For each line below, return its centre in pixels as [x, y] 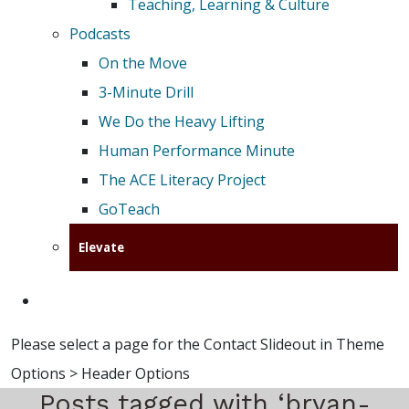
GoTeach [129, 210]
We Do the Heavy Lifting [182, 122]
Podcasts [100, 34]
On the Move [143, 63]
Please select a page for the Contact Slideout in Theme [198, 345]
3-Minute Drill [146, 93]
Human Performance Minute [197, 151]
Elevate [101, 248]
